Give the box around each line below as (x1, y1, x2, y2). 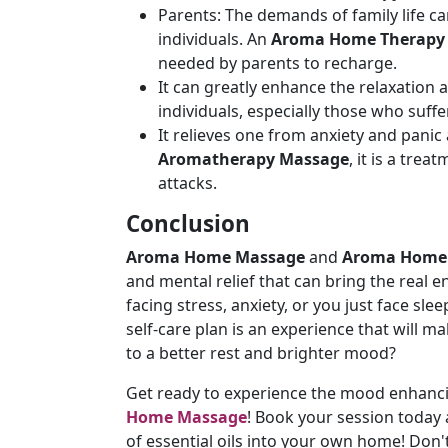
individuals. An (158, 28, 267, 50)
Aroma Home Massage (126, 246, 305, 268)
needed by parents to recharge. (158, 52, 397, 74)
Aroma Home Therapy (267, 28, 445, 50)
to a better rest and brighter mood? (126, 342, 396, 364)
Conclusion (126, 208, 250, 239)
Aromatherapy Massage (158, 148, 349, 170)
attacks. (158, 172, 217, 194)
